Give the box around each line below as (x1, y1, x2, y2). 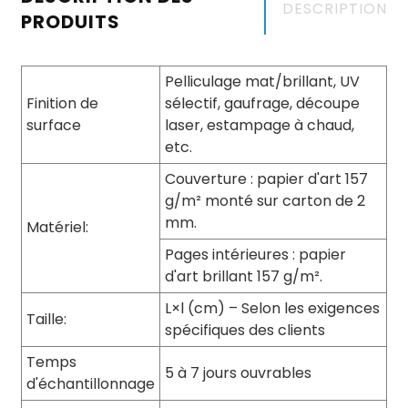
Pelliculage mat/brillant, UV (164, 71, 360, 92)
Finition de (25, 93, 98, 114)
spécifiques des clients (164, 320, 325, 341)
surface (25, 115, 81, 136)
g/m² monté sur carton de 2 (164, 190, 365, 211)
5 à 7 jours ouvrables (164, 362, 311, 383)
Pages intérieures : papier (164, 244, 346, 265)
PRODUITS (20, 9, 120, 35)
